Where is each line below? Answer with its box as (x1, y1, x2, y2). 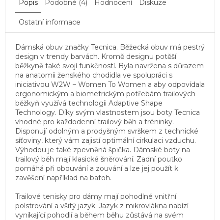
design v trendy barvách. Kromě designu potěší (15, 52, 176, 61)
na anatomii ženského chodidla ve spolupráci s (15, 70, 172, 80)
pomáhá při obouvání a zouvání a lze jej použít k (15, 164, 178, 173)
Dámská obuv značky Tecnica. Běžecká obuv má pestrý (15, 42, 205, 52)
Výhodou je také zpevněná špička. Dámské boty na (15, 145, 190, 154)
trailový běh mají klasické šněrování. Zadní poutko (15, 154, 182, 164)
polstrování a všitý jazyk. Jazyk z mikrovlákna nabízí (15, 201, 189, 210)
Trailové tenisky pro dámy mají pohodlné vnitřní (15, 192, 176, 201)
